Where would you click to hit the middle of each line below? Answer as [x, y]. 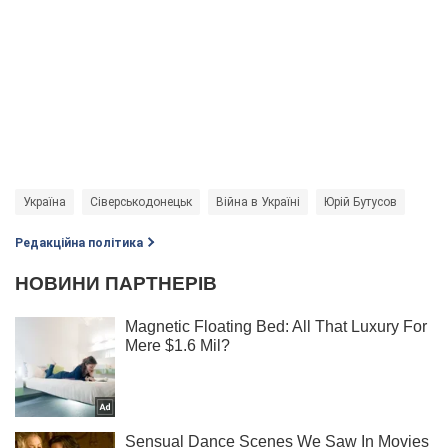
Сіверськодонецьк [141, 201]
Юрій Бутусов [360, 201]
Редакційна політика [79, 242]
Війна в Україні [258, 201]
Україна [44, 201]
